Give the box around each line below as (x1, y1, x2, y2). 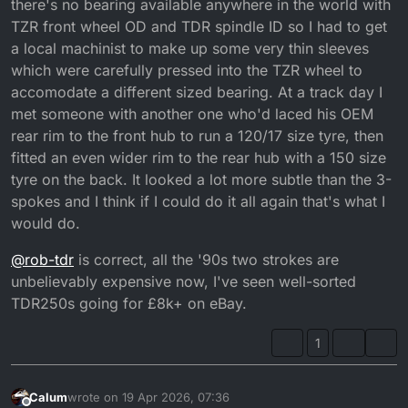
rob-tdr (25, 250, 74, 269)
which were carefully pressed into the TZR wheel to (11, 60, 362, 79)
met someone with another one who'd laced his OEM (11, 104, 373, 123)
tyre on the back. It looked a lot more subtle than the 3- (11, 169, 392, 189)
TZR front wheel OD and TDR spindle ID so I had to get (11, 16, 387, 36)
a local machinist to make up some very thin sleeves (11, 38, 369, 57)
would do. (11, 213, 80, 232)
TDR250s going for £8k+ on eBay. (11, 293, 247, 312)
